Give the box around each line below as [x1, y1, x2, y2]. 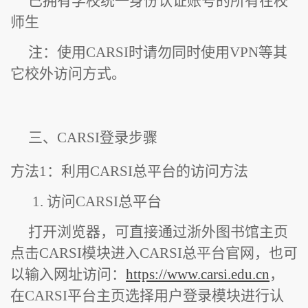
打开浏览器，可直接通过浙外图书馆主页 [27, 223, 288, 240]
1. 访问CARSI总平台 [32, 192, 162, 210]
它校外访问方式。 [10, 65, 126, 82]
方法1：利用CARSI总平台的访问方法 [10, 163, 248, 180]
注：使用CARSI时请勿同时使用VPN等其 [27, 43, 287, 60]
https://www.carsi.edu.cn [126, 265, 269, 283]
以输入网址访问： [10, 265, 126, 283]
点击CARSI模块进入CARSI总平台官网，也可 [10, 244, 298, 261]
